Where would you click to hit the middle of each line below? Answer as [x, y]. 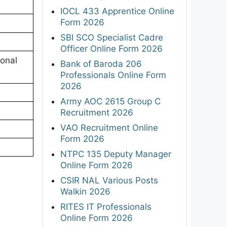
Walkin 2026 [85, 191]
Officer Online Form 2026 [111, 48]
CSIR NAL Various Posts [109, 180]
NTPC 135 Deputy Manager [116, 154]
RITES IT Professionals [106, 206]
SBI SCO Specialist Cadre [112, 37]
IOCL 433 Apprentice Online [117, 11]
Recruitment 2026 [97, 112]
